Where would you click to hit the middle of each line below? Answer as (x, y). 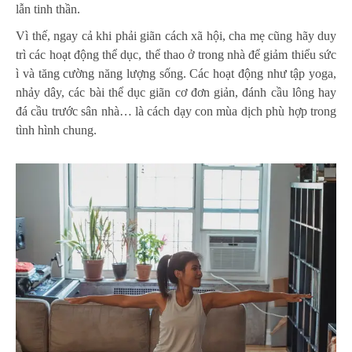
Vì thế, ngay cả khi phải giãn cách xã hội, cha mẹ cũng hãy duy (176, 36)
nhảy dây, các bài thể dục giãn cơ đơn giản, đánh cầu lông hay (176, 93)
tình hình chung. (56, 130)
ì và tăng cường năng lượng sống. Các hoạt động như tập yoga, (176, 74)
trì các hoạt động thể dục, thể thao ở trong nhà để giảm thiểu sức (176, 55)
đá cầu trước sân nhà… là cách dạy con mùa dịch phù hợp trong (176, 112)
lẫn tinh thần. (48, 9)
